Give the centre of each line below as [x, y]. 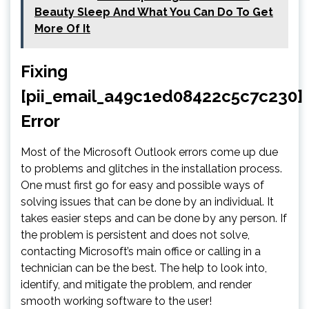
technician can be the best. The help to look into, [144, 268]
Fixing [44, 72]
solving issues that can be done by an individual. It [147, 202]
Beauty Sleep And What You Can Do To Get [154, 12]
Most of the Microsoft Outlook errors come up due [149, 152]
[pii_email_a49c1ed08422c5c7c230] [162, 97]
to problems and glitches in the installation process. [151, 169]
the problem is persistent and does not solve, [135, 235]
